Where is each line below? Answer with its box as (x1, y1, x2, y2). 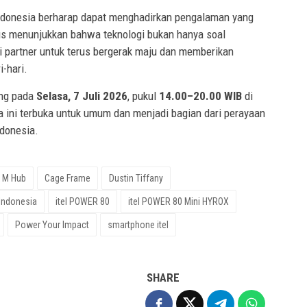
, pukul (127, 89, 159, 103)
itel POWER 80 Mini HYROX (128, 196, 229, 208)
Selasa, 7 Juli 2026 (36, 89, 127, 103)
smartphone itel (108, 219, 169, 231)
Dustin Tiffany (109, 173, 163, 184)
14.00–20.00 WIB (159, 89, 242, 103)
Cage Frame (45, 173, 90, 184)
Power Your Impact (15, 219, 89, 231)
